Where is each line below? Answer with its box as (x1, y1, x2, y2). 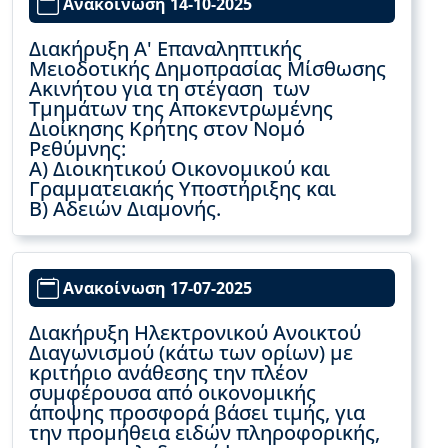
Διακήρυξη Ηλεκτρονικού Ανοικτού (29, 318, 361, 346)
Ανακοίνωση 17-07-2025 (63, 277, 252, 300)
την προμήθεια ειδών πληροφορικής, (29, 418, 380, 446)
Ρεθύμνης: (29, 135, 131, 163)
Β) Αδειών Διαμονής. (29, 195, 221, 223)
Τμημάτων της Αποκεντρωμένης (29, 95, 333, 123)
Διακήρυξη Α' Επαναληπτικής (29, 35, 302, 63)
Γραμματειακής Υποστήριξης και (29, 175, 341, 203)
